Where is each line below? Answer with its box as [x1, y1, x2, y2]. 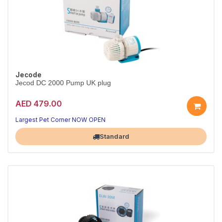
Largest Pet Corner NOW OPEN [15, 116, 106, 123]
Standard [100, 132, 129, 140]
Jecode [15, 71, 42, 79]
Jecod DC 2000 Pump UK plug [15, 79, 111, 87]
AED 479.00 [15, 98, 62, 109]
